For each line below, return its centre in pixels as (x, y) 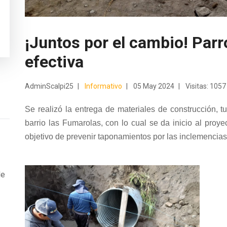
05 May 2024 (154, 86)
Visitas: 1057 (206, 86)
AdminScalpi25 (49, 86)
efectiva (54, 62)
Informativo (103, 86)
